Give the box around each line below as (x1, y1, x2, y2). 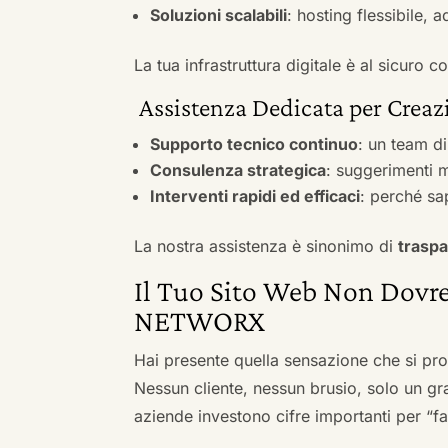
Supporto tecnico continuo (150, 133, 359, 154)
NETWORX (134, 303, 266, 337)
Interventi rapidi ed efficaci (150, 185, 361, 206)
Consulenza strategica (150, 159, 327, 180)
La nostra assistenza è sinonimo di (134, 235, 399, 256)
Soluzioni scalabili (150, 4, 288, 25)
